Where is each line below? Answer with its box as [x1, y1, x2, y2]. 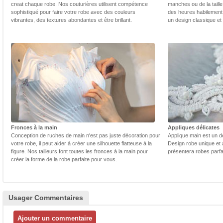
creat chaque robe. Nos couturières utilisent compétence [11, 1, 148, 7]
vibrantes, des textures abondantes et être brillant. [11, 17, 132, 23]
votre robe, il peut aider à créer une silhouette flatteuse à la [11, 140, 152, 147]
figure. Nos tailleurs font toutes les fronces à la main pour [11, 148, 148, 155]
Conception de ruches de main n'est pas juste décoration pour [11, 132, 160, 139]
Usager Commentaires [8, 194, 83, 202]
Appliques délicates [168, 124, 220, 131]
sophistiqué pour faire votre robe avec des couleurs [11, 9, 135, 15]
